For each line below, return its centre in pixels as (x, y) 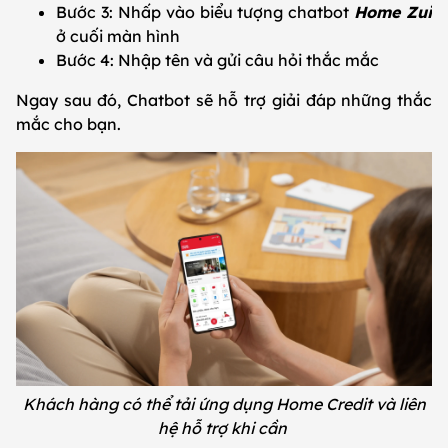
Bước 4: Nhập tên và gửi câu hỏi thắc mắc (219, 59)
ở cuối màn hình (120, 35)
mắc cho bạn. (70, 123)
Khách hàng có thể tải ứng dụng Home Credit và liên (224, 403)
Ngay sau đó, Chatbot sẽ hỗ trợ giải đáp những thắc (224, 99)
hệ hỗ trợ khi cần (224, 427)
